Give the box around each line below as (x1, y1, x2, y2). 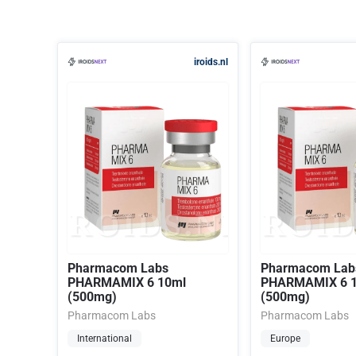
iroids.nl (194, 56, 228, 68)
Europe (270, 333, 300, 344)
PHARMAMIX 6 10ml (68, 275, 186, 290)
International (77, 333, 132, 344)
